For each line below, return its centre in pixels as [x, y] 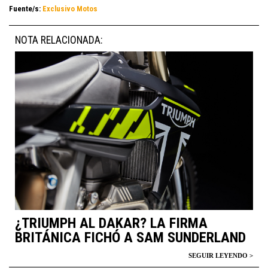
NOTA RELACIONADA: [59, 40]
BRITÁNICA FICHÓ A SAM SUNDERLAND [130, 237]
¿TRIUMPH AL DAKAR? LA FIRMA [111, 223]
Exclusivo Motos [70, 8]
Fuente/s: [26, 8]
